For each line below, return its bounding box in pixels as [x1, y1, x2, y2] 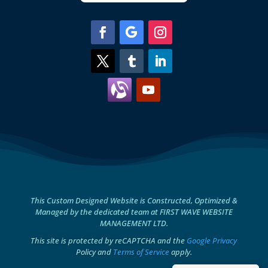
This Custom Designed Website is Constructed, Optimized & [30, 194, 237, 206]
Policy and [75, 246, 113, 257]
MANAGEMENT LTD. [99, 217, 168, 229]
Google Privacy [187, 234, 237, 246]
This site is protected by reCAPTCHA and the [31, 234, 187, 246]
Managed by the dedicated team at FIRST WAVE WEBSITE [35, 206, 233, 217]
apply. [169, 246, 192, 257]
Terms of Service [112, 246, 169, 257]
